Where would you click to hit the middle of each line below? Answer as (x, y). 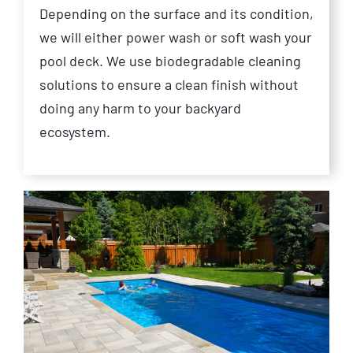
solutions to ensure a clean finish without (169, 85)
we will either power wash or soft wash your (176, 37)
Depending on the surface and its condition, (176, 14)
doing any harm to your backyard (140, 108)
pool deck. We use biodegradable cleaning (170, 61)
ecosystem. (75, 132)
